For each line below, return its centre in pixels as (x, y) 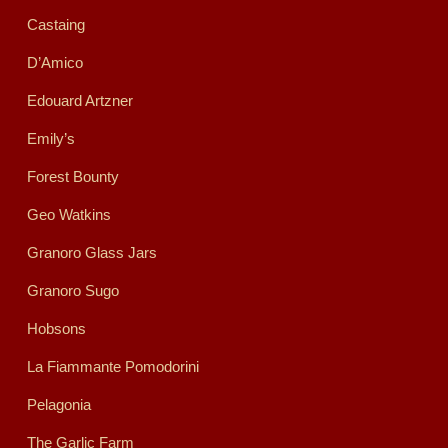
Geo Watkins (68, 215)
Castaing (55, 25)
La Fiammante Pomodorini (112, 367)
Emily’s (50, 139)
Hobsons (56, 329)
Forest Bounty (72, 177)
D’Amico (54, 63)
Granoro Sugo (72, 291)
